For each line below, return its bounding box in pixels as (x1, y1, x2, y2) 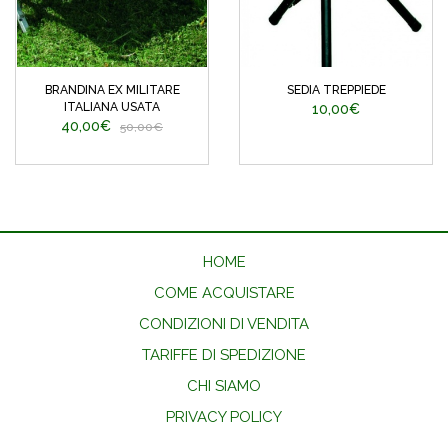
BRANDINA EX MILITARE (44, 82, 180, 97)
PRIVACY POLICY (166, 407, 282, 426)
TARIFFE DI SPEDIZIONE (142, 345, 306, 364)
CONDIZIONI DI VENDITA (139, 314, 309, 333)
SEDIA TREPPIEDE (286, 82, 386, 97)
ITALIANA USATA (64, 99, 160, 114)
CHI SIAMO (187, 376, 261, 395)
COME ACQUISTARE (153, 283, 295, 302)
